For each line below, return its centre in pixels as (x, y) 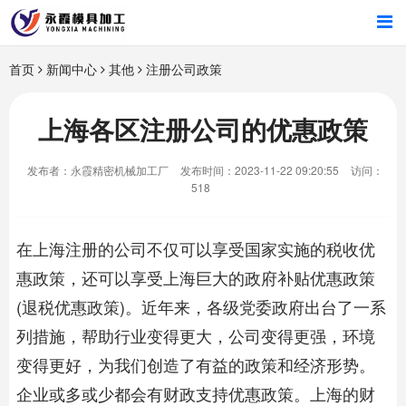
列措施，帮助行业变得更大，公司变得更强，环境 (196, 335)
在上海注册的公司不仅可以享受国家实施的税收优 (196, 248)
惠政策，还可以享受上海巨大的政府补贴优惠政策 (196, 277)
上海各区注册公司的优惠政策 (203, 129)
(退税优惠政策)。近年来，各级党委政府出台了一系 (201, 306)
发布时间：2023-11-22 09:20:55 (260, 170)
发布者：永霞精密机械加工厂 (98, 170)
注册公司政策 (184, 69)
